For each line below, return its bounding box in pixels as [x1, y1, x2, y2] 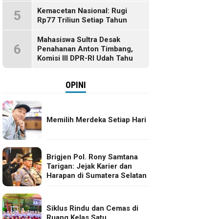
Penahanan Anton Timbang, [37, 44, 133, 53]
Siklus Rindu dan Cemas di [46, 203, 138, 213]
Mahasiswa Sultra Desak [37, 35, 120, 44]
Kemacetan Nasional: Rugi [37, 6, 127, 15]
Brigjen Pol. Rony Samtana [46, 153, 138, 161]
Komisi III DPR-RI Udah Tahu [37, 54, 133, 63]
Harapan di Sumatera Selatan [46, 171, 147, 180]
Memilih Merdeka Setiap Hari [46, 115, 146, 124]
